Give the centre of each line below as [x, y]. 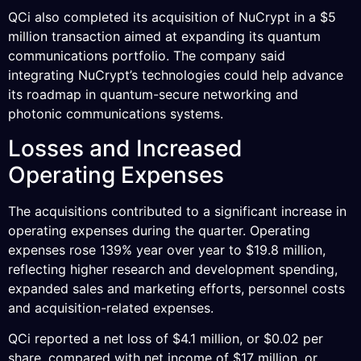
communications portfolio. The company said [147, 56]
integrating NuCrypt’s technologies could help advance [176, 75]
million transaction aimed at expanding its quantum [164, 37]
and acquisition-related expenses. [111, 307]
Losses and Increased [125, 148]
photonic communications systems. [116, 114]
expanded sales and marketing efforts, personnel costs [176, 288]
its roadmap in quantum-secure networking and [153, 95]
